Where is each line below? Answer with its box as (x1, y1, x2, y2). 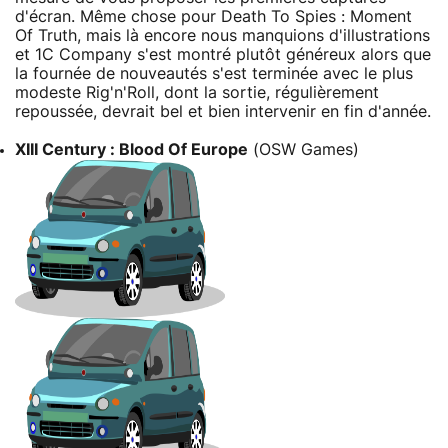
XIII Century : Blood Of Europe (15, 141, 248, 158)
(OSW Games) (248, 141, 359, 158)
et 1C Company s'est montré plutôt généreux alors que (15, 46, 431, 63)
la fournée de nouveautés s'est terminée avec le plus (15, 65, 413, 82)
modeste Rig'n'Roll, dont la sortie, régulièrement (15, 84, 379, 101)
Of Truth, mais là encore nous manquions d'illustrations (15, 27, 430, 44)
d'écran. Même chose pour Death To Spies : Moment (15, 8, 412, 25)
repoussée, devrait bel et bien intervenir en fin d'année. (15, 103, 431, 120)
